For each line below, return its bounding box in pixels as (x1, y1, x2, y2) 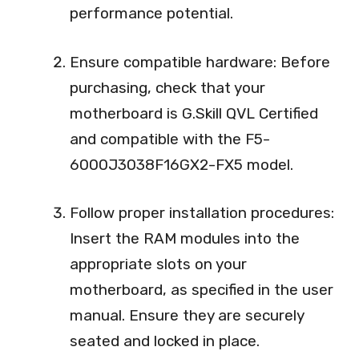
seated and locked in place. (70, 332, 260, 351)
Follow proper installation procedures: (70, 204, 334, 223)
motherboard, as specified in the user (70, 280, 333, 300)
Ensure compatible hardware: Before (70, 52, 330, 71)
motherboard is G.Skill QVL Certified (70, 103, 318, 123)
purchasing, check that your (70, 78, 265, 97)
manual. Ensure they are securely (70, 306, 304, 325)
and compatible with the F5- (70, 129, 270, 148)
